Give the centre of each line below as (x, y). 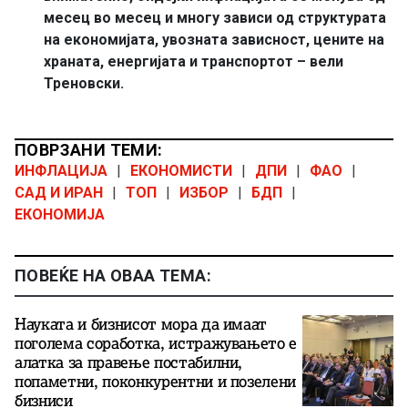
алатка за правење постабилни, (129, 362)
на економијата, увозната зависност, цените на (214, 39)
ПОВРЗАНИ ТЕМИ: (89, 149)
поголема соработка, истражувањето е (156, 343)
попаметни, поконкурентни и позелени (156, 381)
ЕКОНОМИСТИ (181, 170)
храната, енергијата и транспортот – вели (194, 61)
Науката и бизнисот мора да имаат (141, 324)
